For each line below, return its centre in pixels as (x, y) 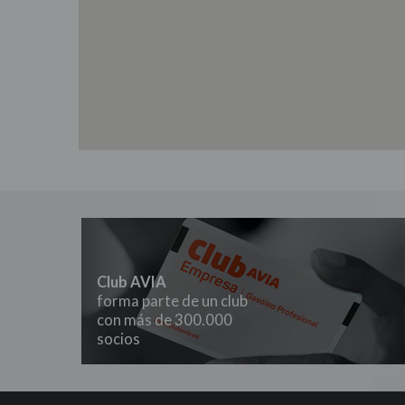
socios (118, 339)
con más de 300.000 (164, 320)
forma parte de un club (172, 301)
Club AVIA (131, 283)
